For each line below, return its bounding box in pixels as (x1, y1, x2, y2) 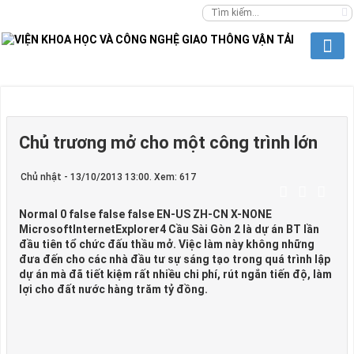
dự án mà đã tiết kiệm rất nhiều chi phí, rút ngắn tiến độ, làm (19, 268, 332, 281)
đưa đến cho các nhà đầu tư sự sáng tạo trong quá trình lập (19, 253, 330, 265)
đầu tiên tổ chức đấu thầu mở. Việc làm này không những (19, 238, 314, 250)
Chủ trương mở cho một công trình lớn (19, 133, 318, 153)
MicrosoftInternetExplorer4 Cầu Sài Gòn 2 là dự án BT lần (19, 223, 319, 235)
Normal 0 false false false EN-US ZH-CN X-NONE (19, 208, 272, 220)
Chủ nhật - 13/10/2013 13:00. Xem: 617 (21, 171, 196, 183)
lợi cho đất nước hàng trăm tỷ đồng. (19, 283, 208, 296)
